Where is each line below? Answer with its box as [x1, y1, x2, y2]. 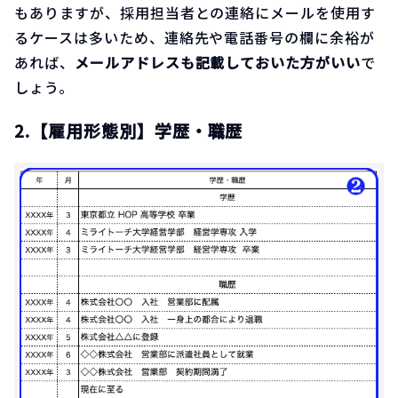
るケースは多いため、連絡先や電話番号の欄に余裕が [14, 26, 376, 48]
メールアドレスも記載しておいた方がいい [74, 51, 362, 73]
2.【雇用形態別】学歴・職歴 [14, 117, 243, 142]
